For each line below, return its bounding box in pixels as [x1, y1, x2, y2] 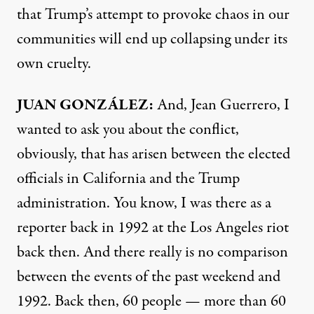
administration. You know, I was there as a [17, 191, 271, 214]
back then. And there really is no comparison [17, 240, 288, 264]
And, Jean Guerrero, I [153, 93, 289, 116]
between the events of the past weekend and [17, 265, 280, 288]
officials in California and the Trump [17, 167, 240, 190]
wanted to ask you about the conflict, [17, 118, 239, 141]
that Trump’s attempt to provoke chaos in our [17, 3, 289, 26]
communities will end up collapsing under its [17, 27, 287, 50]
